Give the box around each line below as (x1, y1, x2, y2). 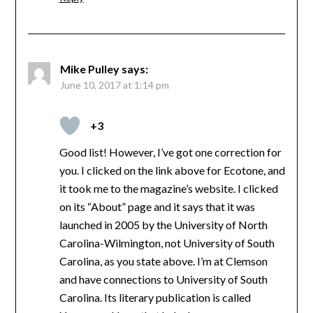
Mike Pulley (59, 61, 119, 75)
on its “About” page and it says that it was (59, 199, 255, 213)
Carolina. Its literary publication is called (59, 290, 251, 304)
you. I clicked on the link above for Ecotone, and (59, 163, 285, 177)
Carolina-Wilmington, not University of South (59, 235, 275, 249)
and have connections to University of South (59, 272, 268, 286)
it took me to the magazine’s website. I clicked (59, 181, 278, 195)
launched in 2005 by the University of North (59, 217, 268, 231)
